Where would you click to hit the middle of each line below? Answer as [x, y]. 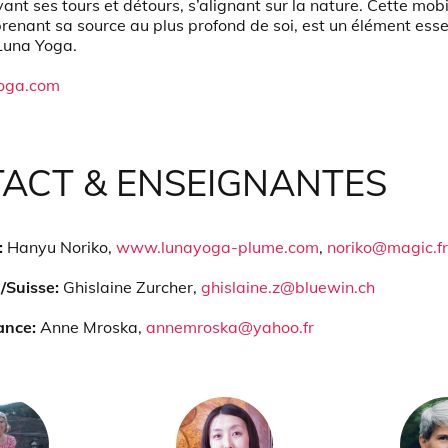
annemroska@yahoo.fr [230, 327]
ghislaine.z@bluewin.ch [288, 287]
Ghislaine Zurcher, [132, 287]
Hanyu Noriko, [61, 247]
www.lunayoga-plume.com [217, 247]
